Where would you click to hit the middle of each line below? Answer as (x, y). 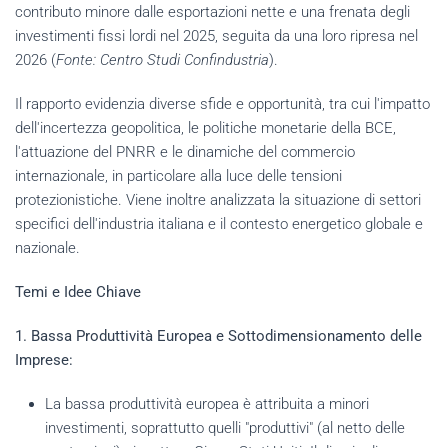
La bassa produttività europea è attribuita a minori (207, 403)
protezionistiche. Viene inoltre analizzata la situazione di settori (218, 199)
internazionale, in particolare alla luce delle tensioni (178, 175)
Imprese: (44, 359)
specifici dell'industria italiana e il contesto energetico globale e (219, 223)
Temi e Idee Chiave (78, 291)
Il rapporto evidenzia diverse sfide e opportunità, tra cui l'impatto (222, 103)
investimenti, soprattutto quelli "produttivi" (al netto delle (225, 427)
